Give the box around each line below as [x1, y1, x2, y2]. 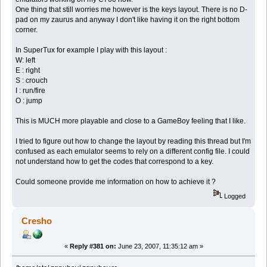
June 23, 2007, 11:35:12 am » [116, 243, 203, 250]
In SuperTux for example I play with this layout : [15, 46, 167, 55]
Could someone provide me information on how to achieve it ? [15, 178, 216, 187]
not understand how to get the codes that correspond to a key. [15, 157, 214, 166]
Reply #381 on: [69, 243, 116, 250]
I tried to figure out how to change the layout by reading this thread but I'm [15, 137, 252, 146]
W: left [15, 56, 36, 65]
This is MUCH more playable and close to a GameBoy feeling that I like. [15, 117, 246, 126]
